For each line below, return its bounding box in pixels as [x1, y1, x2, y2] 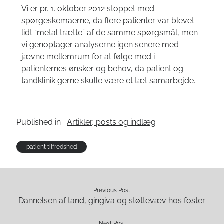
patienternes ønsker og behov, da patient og [21, 64, 184, 73]
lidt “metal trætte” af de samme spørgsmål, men [21, 28, 198, 37]
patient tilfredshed [26, 143, 77, 150]
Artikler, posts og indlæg [67, 117, 156, 127]
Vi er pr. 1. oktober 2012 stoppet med [21, 4, 155, 13]
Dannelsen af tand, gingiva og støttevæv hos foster [18, 196, 205, 205]
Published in [16, 117, 61, 127]
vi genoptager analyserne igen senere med [21, 40, 179, 49]
